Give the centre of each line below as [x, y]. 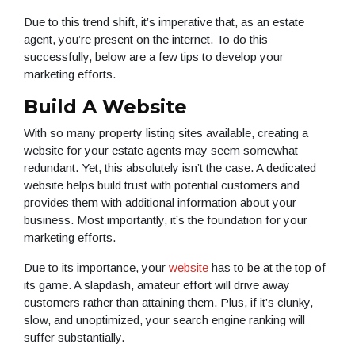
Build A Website [105, 107]
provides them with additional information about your [160, 203]
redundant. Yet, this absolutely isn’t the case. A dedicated [170, 168]
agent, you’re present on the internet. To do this [146, 40]
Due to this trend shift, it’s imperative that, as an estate [164, 22]
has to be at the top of [267, 268]
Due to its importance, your [96, 268]
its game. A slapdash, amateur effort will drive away [157, 285]
